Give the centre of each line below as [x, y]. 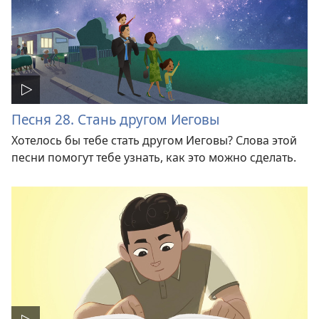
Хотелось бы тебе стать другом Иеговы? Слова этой [154, 140]
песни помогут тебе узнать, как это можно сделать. [154, 157]
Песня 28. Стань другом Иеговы [115, 119]
